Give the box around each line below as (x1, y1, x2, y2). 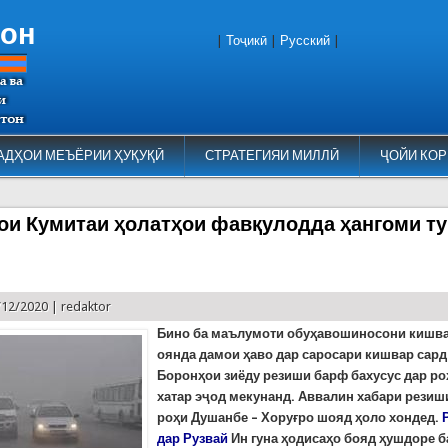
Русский (280, 33, 330, 48)
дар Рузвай (157, 430, 229, 446)
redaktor (61, 298, 112, 314)
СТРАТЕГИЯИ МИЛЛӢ (204, 148, 339, 163)
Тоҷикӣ (226, 33, 267, 48)
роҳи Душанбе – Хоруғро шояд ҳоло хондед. (157, 409, 443, 425)
